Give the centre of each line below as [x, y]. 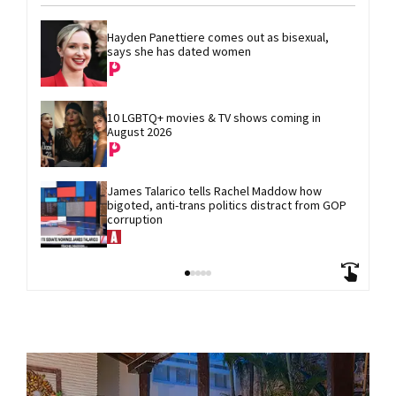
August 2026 [139, 132]
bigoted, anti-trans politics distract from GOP [228, 206]
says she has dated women [179, 52]
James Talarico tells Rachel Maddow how [216, 191]
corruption [135, 220]
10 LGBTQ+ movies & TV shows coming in [215, 118]
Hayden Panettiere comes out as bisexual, [219, 38]
